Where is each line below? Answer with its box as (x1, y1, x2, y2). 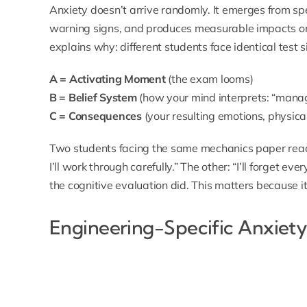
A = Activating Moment (49, 72, 166, 86)
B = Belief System (49, 90, 137, 105)
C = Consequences (49, 109, 142, 123)
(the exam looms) (165, 72, 254, 86)
